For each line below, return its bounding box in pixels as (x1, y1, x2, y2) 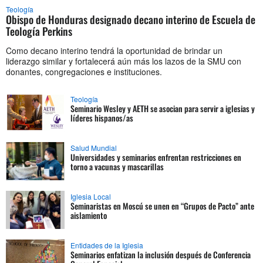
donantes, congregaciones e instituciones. (6, 65, 162, 77)
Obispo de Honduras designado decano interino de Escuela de (6, 11, 255, 27)
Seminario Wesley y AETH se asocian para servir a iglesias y (70, 102, 255, 114)
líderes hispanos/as (70, 111, 133, 124)
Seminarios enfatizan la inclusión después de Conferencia (70, 248, 251, 261)
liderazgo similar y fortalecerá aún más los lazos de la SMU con (6, 55, 241, 67)
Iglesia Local (70, 191, 111, 201)
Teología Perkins (6, 23, 72, 39)
